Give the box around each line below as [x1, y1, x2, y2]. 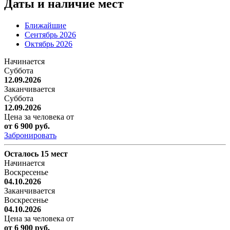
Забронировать [4, 131, 56, 140]
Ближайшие [25, 21, 66, 30]
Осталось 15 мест [4, 149, 68, 159]
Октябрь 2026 [25, 40, 72, 49]
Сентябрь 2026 [25, 30, 76, 40]
